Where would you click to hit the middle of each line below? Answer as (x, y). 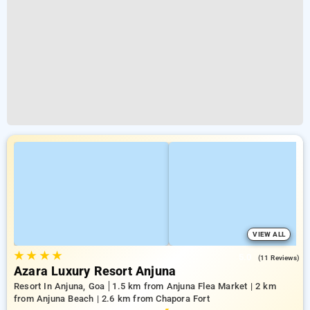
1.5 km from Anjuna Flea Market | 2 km (194, 286)
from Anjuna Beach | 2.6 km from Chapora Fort (112, 299)
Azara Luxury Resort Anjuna (95, 271)
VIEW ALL (269, 234)
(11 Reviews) (279, 258)
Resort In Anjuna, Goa (61, 286)
